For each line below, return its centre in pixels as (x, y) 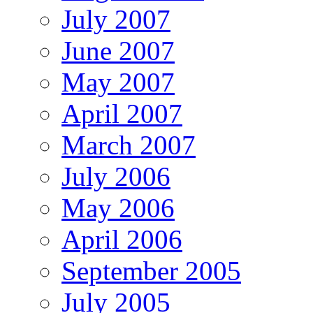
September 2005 (151, 271)
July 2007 (116, 20)
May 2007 (118, 82)
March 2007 (129, 145)
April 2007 (122, 114)
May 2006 (118, 208)
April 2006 (122, 240)
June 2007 (118, 51)
